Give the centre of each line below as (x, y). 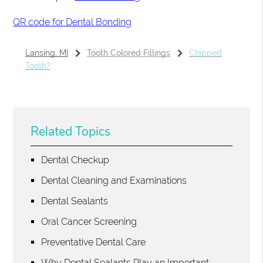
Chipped (205, 53)
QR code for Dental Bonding (73, 22)
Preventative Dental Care (94, 242)
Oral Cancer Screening (89, 222)
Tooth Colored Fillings (128, 53)
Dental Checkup (75, 160)
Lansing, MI (46, 53)
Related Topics (71, 132)
